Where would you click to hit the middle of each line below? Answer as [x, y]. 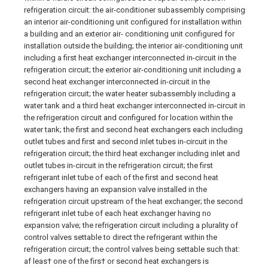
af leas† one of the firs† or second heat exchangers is [116, 261]
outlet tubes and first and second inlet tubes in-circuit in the [126, 141]
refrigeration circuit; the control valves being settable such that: [132, 249]
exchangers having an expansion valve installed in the [115, 189]
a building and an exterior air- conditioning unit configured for [129, 34]
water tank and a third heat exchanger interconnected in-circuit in [135, 106]
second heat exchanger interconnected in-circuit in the [117, 82]
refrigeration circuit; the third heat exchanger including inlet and [132, 153]
